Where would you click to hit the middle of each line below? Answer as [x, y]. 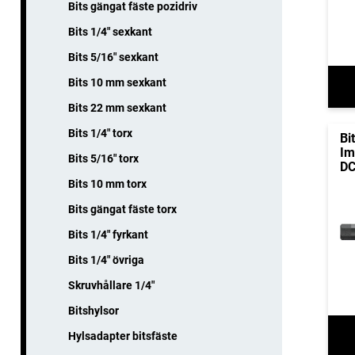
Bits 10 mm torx [107, 184]
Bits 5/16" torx [103, 159]
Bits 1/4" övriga [106, 260]
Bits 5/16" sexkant [113, 57]
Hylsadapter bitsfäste [123, 336]
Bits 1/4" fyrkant [108, 235]
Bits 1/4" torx [100, 134]
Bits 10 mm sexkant [117, 83]
